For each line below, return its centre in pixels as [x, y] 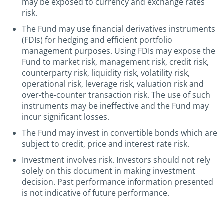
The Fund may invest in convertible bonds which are [120, 133]
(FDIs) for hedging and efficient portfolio [97, 40]
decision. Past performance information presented [118, 182]
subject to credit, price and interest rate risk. [106, 144]
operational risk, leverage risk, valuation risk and [113, 84]
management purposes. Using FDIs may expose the [119, 51]
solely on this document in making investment [109, 171]
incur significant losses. [66, 117]
